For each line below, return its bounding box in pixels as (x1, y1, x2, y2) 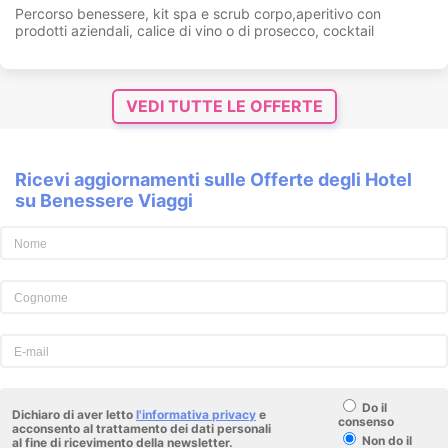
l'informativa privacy (136, 407, 256, 423)
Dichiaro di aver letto (12, 407, 136, 423)
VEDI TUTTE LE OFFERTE (125, 96, 323, 117)
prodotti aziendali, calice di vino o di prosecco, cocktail (15, 22, 374, 40)
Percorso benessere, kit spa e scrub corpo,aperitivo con (15, 5, 381, 23)
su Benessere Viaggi (15, 190, 193, 212)
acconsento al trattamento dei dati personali (12, 421, 271, 437)
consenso (338, 414, 395, 430)
